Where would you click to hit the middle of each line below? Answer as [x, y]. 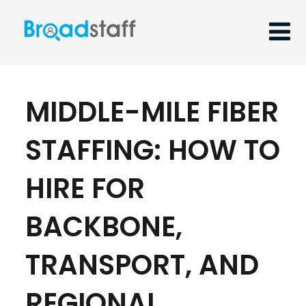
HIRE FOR [85, 188]
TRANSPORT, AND [142, 265]
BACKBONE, [103, 226]
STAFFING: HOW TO [152, 150]
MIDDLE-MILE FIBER [152, 112]
